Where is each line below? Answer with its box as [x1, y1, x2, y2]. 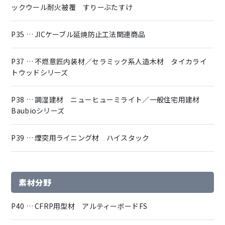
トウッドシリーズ [11, 67, 68, 77]
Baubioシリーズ [11, 105, 65, 116]
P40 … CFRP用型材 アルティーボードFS [11, 200, 148, 211]
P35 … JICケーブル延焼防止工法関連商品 [11, 29, 145, 39]
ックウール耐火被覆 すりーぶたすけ [11, 2, 133, 12]
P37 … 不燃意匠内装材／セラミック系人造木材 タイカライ [11, 56, 207, 66]
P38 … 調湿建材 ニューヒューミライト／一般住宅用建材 [11, 94, 207, 104]
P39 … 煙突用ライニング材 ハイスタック [11, 132, 150, 143]
